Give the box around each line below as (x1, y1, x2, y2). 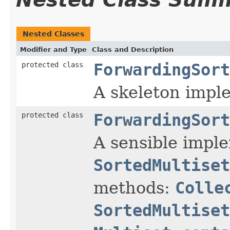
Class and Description (92, 45, 174, 53)
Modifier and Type (20, 45, 87, 53)
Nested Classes (23, 29, 84, 38)
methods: (93, 178, 175, 197)
